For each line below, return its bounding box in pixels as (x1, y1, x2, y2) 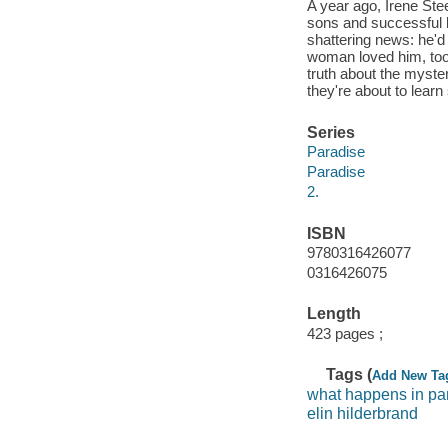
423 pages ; (306, 324, 383, 342)
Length (306, 305, 361, 323)
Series (306, 123, 355, 141)
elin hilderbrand (306, 405, 418, 423)
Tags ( (326, 366, 373, 384)
